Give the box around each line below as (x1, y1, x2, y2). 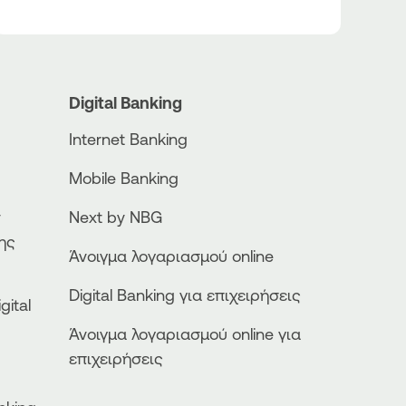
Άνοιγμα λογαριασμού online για (69, 324, 301, 343)
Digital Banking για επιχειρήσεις (69, 285, 301, 304)
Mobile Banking (69, 169, 179, 188)
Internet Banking (69, 130, 188, 149)
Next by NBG (69, 208, 162, 227)
